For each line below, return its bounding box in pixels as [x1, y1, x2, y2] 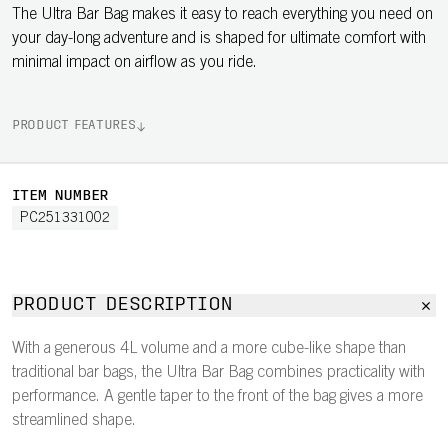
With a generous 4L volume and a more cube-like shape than [12, 341, 406, 357]
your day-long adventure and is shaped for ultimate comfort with [12, 31, 426, 47]
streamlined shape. [12, 413, 136, 429]
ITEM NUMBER [12, 189, 109, 204]
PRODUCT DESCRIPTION [12, 296, 233, 315]
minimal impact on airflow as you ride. [12, 55, 257, 71]
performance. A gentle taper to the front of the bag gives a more [12, 389, 423, 405]
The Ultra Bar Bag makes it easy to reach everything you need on [12, 7, 433, 23]
